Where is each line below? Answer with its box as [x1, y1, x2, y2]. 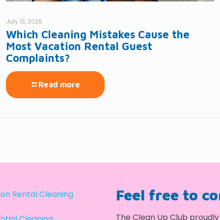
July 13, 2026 [5, 17, 42, 26]
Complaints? [5, 52, 70, 65]
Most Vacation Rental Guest [5, 40, 152, 53]
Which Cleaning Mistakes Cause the [5, 28, 190, 41]
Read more [38, 80, 80, 89]
